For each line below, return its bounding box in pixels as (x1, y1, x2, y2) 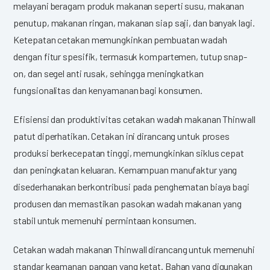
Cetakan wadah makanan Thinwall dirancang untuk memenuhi (13, 243, 255, 255)
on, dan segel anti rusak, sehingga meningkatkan (13, 67, 204, 79)
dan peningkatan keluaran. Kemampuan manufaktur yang (13, 163, 237, 175)
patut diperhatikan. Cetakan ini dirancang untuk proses (13, 130, 230, 142)
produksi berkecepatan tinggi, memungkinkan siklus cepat (13, 146, 244, 159)
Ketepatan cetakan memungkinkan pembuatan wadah (13, 33, 227, 45)
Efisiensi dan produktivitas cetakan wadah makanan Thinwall (13, 113, 256, 125)
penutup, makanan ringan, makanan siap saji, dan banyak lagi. (13, 16, 255, 28)
